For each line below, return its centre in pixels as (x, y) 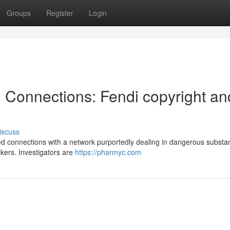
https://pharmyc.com (108, 152)
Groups (19, 13)
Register (60, 13)
